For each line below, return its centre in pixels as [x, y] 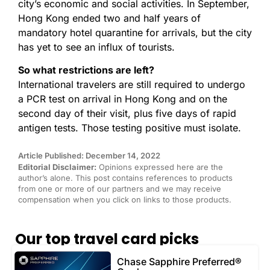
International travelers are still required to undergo [132, 85]
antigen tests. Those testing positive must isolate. [131, 128]
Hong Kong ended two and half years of [109, 18]
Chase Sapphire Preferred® [179, 261]
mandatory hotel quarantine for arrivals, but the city [135, 32]
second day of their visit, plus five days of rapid [127, 114]
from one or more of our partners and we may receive [120, 188]
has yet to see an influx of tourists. [98, 47]
